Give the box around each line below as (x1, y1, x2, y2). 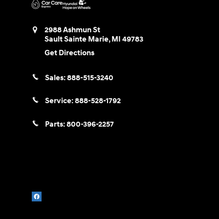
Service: (45, 96, 75, 106)
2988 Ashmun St (44, 25, 100, 35)
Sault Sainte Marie (44, 35, 109, 44)
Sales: (45, 73, 67, 83)
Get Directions (44, 48, 94, 58)
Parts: (45, 119, 66, 129)
